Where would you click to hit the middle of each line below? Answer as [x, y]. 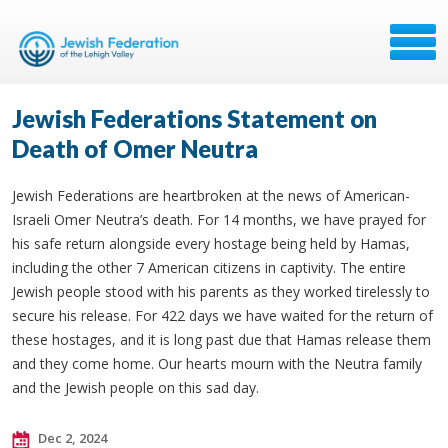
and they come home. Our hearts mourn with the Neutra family [217, 363]
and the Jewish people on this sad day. [135, 387]
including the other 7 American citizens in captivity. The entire [209, 267]
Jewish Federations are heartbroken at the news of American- [211, 195]
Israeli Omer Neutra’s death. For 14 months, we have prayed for [219, 219]
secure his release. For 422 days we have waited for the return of [222, 315]
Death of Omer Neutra [135, 148]
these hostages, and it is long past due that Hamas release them [221, 339]
